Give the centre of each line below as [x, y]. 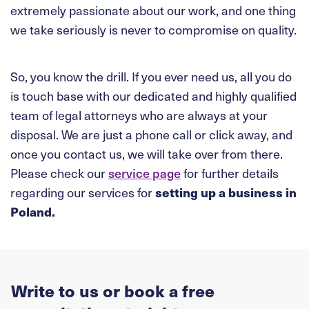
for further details [230, 172]
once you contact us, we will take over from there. [147, 153]
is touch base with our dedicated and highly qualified [153, 95]
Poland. [33, 211]
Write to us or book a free [113, 290]
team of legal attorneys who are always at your [139, 114]
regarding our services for [83, 192]
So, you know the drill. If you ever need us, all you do [151, 76]
